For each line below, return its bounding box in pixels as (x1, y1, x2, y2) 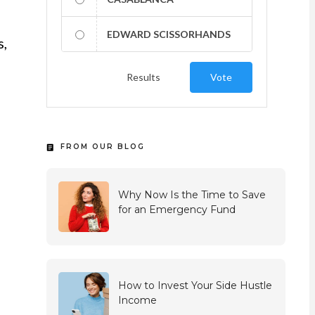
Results (127, 71, 160, 83)
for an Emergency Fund (117, 203, 236, 216)
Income (117, 294, 157, 307)
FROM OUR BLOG (60, 142, 145, 151)
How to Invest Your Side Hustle (117, 279, 272, 292)
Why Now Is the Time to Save (117, 188, 266, 201)
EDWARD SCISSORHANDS (106, 28, 231, 40)
